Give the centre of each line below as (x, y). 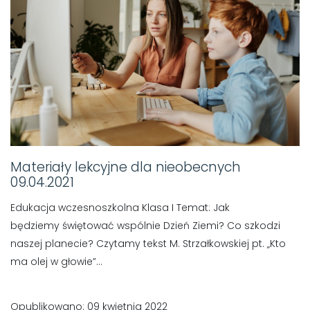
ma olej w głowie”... (56, 261)
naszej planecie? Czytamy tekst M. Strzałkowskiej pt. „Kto (148, 243)
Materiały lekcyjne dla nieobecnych (126, 167)
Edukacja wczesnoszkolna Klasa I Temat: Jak (120, 207)
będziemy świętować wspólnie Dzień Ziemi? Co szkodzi (145, 225)
